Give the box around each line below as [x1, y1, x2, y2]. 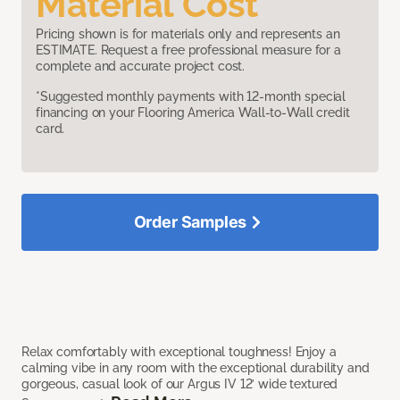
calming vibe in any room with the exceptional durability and [21, 361, 370, 376]
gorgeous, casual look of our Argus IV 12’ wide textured [21, 377, 338, 392]
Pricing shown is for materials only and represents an [36, 27, 340, 42]
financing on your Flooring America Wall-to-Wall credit [36, 105, 350, 121]
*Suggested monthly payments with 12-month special [36, 89, 346, 104]
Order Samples [133, 212, 247, 232]
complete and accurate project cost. [36, 59, 246, 74]
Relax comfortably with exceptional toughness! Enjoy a [21, 345, 337, 360]
